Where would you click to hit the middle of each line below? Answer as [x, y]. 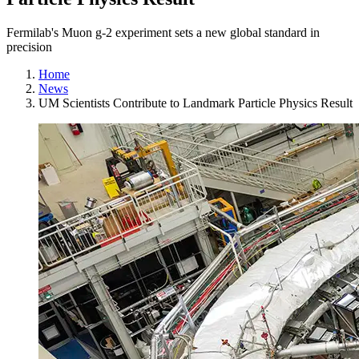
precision [29, 46]
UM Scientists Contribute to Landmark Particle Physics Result [196, 103]
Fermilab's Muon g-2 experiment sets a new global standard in [163, 32]
